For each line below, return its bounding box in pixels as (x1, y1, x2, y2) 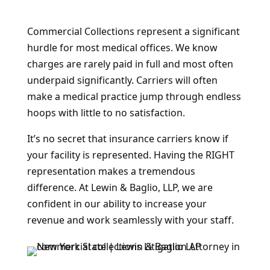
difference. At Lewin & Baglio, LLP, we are (27, 180, 213, 194)
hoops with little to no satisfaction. (27, 105, 185, 119)
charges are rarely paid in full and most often (27, 57, 233, 71)
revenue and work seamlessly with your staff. (27, 213, 234, 227)
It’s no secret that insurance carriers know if (27, 131, 228, 145)
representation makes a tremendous (27, 164, 195, 178)
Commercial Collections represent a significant (27, 24, 240, 38)
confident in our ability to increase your (27, 196, 207, 210)
